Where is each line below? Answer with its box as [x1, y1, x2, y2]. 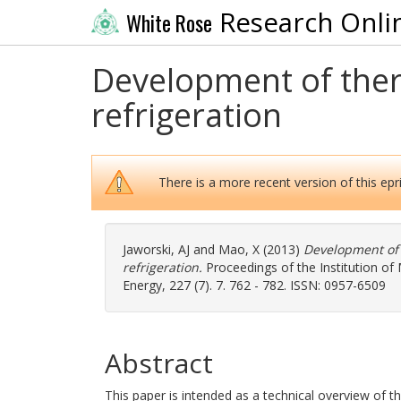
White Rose [125, 7, 212, 38]
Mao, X [218, 241, 260, 258]
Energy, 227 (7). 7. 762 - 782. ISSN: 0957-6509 [123, 277, 386, 294]
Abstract [105, 345, 213, 381]
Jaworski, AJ [123, 241, 190, 258]
